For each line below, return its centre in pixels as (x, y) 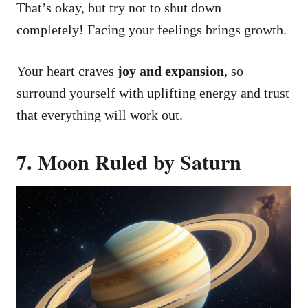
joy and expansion (169, 70)
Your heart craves (65, 70)
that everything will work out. (100, 114)
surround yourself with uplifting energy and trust (153, 92)
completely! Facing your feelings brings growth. (152, 29)
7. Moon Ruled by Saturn (129, 161)
